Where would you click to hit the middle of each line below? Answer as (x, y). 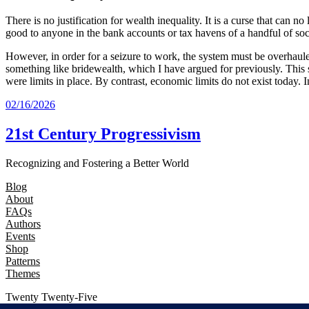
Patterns (23, 261)
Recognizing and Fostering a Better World (97, 163)
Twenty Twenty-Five (51, 297)
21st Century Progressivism (103, 133)
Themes (23, 273)
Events (20, 236)
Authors (23, 223)
